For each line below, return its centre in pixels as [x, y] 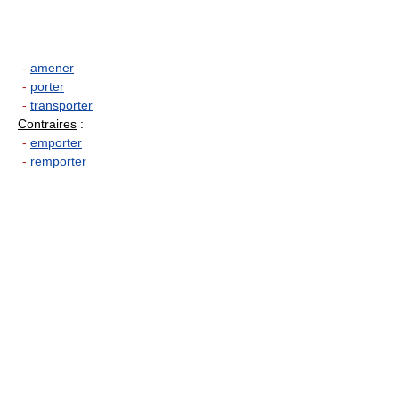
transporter [61, 106]
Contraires [47, 124]
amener [52, 68]
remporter [58, 162]
